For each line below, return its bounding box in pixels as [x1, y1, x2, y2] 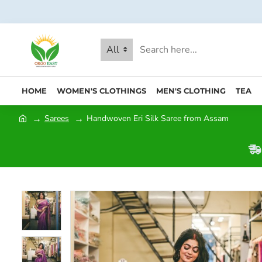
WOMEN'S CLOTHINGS [57, 85, 146, 95]
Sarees [44, 112, 69, 124]
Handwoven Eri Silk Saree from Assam [87, 112, 229, 124]
